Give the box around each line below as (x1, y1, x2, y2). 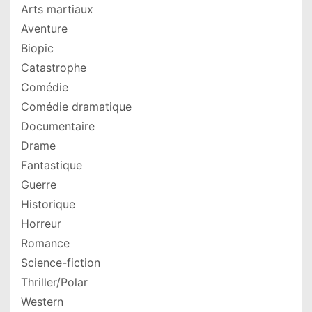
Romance (21, 236, 70, 251)
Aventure (21, 22, 68, 36)
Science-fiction (21, 256, 100, 270)
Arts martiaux (21, 2, 93, 17)
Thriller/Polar (21, 275, 88, 290)
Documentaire (21, 119, 95, 134)
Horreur (21, 217, 61, 231)
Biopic (21, 41, 54, 56)
